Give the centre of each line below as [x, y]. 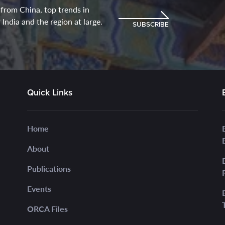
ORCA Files [47, 208]
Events [39, 188]
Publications [49, 168]
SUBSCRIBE [150, 24]
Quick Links [50, 92]
